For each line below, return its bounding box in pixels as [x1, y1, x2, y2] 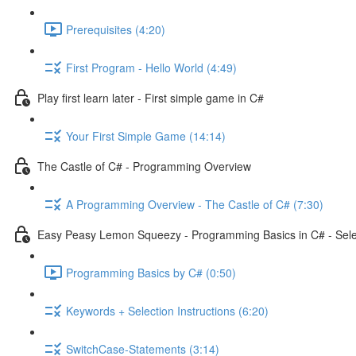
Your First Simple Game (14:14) [66, 127, 226, 144]
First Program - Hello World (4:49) [66, 59, 237, 75]
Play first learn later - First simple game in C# [37, 89, 264, 106]
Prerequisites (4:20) [66, 21, 165, 37]
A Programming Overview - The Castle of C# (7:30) [66, 195, 323, 212]
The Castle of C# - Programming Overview [37, 157, 251, 174]
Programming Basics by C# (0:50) [66, 264, 236, 281]
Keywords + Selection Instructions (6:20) [66, 302, 269, 319]
